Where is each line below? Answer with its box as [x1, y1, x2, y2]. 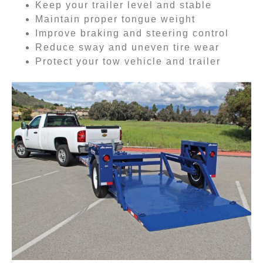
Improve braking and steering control [35, 28, 229, 39]
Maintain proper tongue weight [35, 14, 195, 25]
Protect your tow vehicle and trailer [35, 56, 221, 67]
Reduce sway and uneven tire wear [35, 42, 220, 53]
